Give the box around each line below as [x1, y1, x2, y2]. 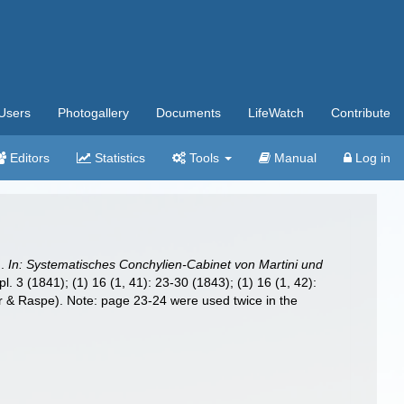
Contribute [331, 106, 390, 120]
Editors [6, 151, 50, 165]
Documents [156, 106, 221, 120]
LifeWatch [248, 106, 304, 120]
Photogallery [58, 106, 129, 120]
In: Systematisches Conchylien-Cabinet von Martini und [8, 257, 324, 271]
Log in [352, 151, 390, 165]
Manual [271, 151, 317, 165]
